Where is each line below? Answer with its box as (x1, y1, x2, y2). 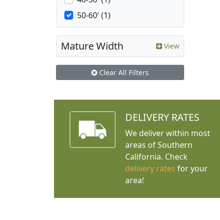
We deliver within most (125, 128, 210, 139)
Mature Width (61, 39, 123, 53)
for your (175, 163, 208, 174)
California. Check (125, 151, 188, 163)
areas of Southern (125, 139, 192, 151)
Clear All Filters (97, 68, 149, 78)
